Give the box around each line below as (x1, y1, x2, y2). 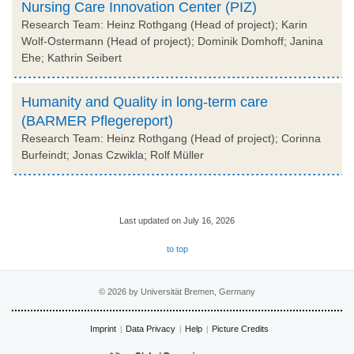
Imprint (89, 323, 116, 333)
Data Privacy (125, 323, 175, 333)
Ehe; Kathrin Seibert (21, 51, 122, 64)
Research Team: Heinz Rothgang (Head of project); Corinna (21, 131, 321, 145)
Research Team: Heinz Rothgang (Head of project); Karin (21, 17, 307, 31)
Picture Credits (211, 323, 269, 333)
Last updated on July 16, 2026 (119, 215, 235, 225)
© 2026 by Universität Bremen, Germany (99, 286, 255, 296)
